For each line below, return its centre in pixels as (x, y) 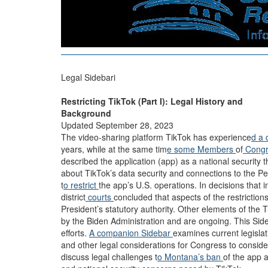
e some (182, 149)
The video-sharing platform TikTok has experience (156, 137)
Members (217, 149)
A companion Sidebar (131, 233)
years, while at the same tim (114, 149)
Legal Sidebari (88, 77)
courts (100, 197)
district (73, 197)
